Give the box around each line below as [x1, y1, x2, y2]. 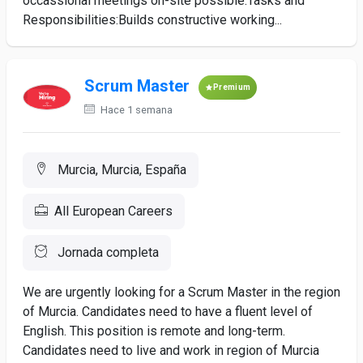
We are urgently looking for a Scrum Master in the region [23, 284, 340, 300]
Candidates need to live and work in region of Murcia [23, 343, 319, 358]
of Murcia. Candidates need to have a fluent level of [23, 304, 313, 319]
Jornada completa [54, 245, 159, 260]
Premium [213, 83, 251, 92]
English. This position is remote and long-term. [23, 323, 285, 339]
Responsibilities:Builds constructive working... [23, 12, 282, 28]
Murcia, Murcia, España [54, 162, 186, 177]
